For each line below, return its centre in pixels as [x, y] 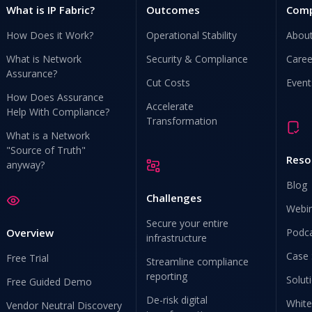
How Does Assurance [55, 97]
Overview [30, 233]
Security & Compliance [197, 59]
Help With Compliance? [58, 112]
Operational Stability [192, 35]
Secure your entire [188, 223]
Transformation [182, 121]
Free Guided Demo [49, 282]
